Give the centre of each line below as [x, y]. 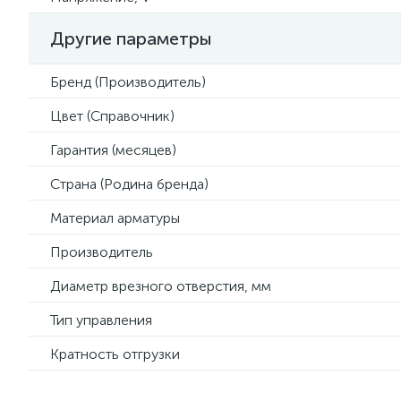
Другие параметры [131, 38]
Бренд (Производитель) [128, 82]
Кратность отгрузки [115, 354]
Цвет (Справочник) [112, 116]
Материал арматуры [115, 218]
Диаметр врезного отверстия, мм [161, 286]
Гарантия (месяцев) [113, 150]
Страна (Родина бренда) [129, 184]
